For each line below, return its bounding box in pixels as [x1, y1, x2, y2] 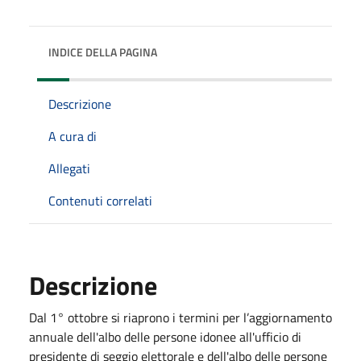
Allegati [48, 158, 90, 178]
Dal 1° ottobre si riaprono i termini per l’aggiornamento [29, 307, 332, 327]
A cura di [48, 126, 97, 146]
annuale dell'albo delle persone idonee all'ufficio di [29, 326, 301, 346]
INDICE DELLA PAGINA [48, 43, 157, 60]
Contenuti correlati [48, 190, 152, 210]
